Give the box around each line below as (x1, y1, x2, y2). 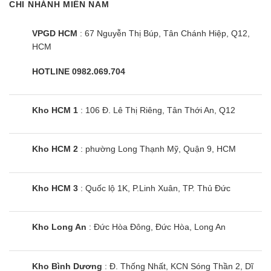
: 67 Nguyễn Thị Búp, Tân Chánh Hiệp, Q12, (77, 28, 250, 39)
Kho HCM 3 (32, 183, 78, 193)
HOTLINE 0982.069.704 (32, 66, 125, 76)
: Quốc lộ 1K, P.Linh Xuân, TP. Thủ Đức (78, 183, 230, 193)
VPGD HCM (32, 28, 77, 39)
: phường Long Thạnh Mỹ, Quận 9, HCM (78, 144, 236, 154)
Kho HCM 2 (32, 144, 78, 154)
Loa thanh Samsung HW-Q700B (26, 112, 156, 122)
